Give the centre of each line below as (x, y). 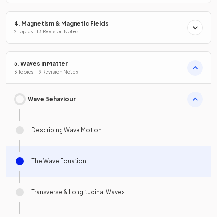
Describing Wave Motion (67, 130)
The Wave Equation (59, 161)
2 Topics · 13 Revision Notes (46, 32)
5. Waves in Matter (41, 64)
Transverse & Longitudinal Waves (78, 192)
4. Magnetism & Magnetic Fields (61, 24)
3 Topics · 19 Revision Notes (46, 72)
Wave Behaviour (52, 99)
